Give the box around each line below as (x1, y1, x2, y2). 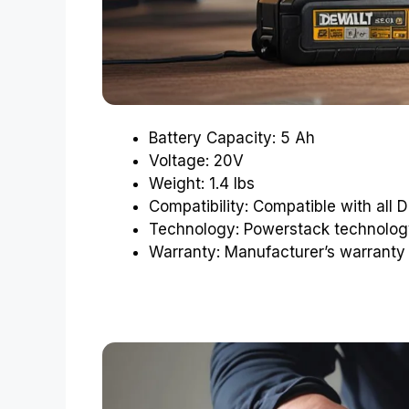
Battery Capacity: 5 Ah (149, 129, 315, 148)
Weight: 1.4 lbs (149, 174, 255, 194)
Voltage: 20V (149, 152, 244, 171)
